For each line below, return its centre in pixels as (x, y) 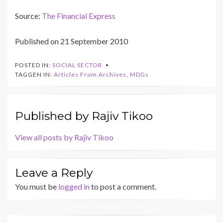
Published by (53, 116)
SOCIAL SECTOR (77, 65)
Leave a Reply (54, 173)
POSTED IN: (34, 65)
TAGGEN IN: (34, 75)
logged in (74, 187)
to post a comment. (123, 187)
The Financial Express (79, 16)
